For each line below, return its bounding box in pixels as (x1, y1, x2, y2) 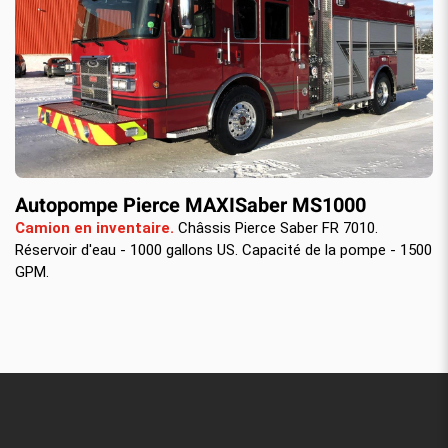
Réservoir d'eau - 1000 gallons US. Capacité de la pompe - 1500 (15, 240, 432, 259)
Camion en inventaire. (15, 218, 174, 237)
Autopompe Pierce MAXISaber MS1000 (15, 190, 366, 220)
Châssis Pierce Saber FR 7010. (174, 218, 378, 237)
